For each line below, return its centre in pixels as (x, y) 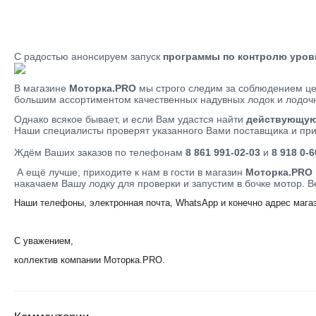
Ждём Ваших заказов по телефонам (100, 152)
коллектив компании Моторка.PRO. (90, 260)
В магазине (42, 88)
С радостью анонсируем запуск (89, 56)
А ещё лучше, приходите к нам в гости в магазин (130, 172)
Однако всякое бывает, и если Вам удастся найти (130, 119)
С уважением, (44, 241)
